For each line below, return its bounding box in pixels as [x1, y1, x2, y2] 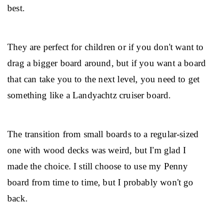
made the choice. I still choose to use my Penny [7, 161, 191, 171]
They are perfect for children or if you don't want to [7, 42, 206, 52]
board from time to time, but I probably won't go [7, 177, 196, 187]
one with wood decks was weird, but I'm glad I [7, 145, 189, 155]
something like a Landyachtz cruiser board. [7, 90, 171, 100]
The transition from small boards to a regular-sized [7, 129, 201, 139]
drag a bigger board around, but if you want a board [7, 58, 209, 68]
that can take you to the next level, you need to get [7, 74, 202, 84]
